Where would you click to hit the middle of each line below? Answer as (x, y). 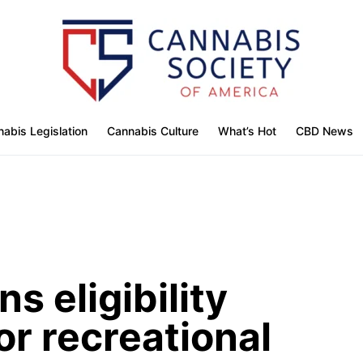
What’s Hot (247, 131)
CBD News (325, 131)
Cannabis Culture (153, 131)
